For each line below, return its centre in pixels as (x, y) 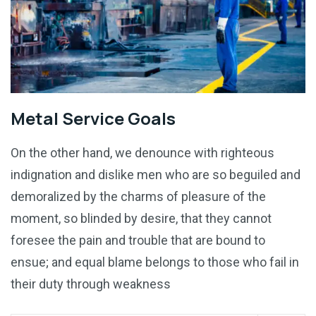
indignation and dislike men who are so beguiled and (156, 175)
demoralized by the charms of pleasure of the (138, 197)
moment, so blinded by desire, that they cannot (141, 219)
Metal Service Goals (93, 119)
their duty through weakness (91, 284)
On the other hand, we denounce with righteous (142, 153)
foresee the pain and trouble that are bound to (138, 241)
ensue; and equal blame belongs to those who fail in (155, 262)
